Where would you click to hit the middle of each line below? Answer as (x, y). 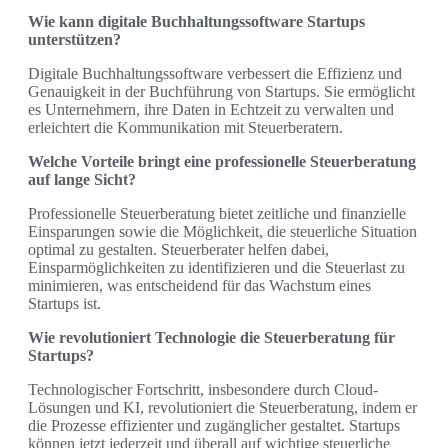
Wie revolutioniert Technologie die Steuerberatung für (211, 338)
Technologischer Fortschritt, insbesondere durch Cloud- (203, 390)
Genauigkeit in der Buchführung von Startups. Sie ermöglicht (221, 92)
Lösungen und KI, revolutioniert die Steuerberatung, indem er (222, 408)
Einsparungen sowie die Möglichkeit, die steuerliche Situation (222, 232)
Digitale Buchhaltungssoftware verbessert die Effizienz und (215, 74)
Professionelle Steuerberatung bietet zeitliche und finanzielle (217, 214)
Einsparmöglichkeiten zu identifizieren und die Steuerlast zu (216, 268)
